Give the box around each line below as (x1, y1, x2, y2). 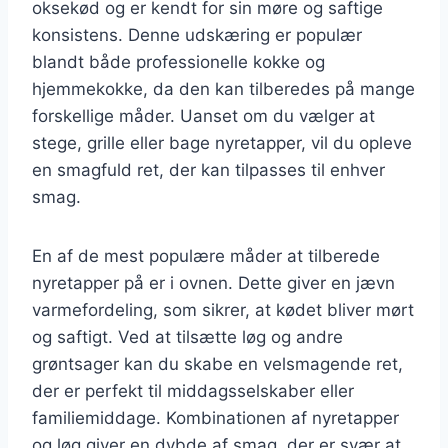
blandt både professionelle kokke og (32, 51, 325, 72)
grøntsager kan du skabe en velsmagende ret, (32, 353, 403, 374)
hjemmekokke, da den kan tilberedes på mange (32, 78, 415, 99)
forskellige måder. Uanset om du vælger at (32, 105, 375, 126)
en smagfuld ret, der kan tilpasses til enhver (32, 159, 385, 180)
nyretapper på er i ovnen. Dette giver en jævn (32, 272, 395, 293)
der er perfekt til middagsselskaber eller (32, 380, 354, 401)
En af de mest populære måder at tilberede (32, 245, 380, 266)
